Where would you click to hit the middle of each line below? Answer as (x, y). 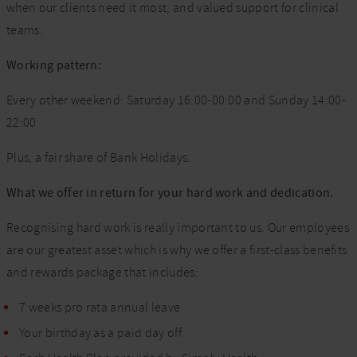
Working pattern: (54, 65)
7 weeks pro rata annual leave (100, 308)
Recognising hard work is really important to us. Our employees (178, 228)
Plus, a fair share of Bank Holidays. (99, 158)
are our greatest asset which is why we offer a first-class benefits (177, 250)
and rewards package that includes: (102, 273)
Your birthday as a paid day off (100, 333)
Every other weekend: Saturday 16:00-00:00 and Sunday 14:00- (176, 100)
